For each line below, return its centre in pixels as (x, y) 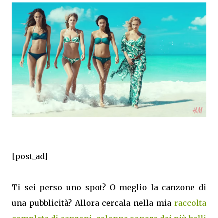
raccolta (190, 203)
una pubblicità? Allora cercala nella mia (93, 203)
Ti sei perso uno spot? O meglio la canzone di (109, 187)
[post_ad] (30, 156)
